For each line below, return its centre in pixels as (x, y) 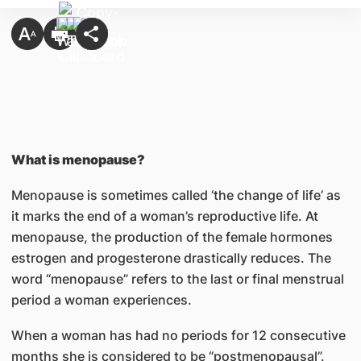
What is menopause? (78, 160)
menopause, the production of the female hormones (172, 237)
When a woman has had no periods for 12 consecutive (178, 335)
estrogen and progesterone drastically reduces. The (171, 258)
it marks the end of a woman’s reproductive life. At (164, 216)
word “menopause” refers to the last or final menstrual (177, 279)
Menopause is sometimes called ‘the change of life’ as (176, 195)
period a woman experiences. (101, 300)
